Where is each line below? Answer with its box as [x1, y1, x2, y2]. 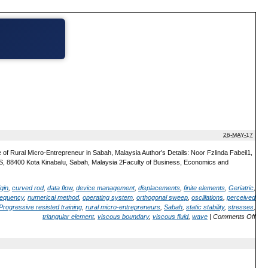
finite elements [184, 184, 225, 191]
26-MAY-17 [223, 132, 253, 139]
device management [76, 184, 135, 191]
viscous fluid [153, 212, 188, 220]
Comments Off [213, 212, 255, 220]
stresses [228, 203, 254, 211]
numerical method [28, 193, 79, 201]
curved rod [12, 184, 44, 191]
